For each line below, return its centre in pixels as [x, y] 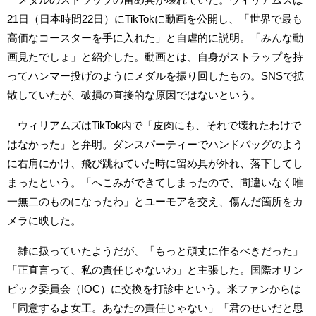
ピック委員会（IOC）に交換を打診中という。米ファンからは [154, 288]
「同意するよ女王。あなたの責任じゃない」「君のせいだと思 [155, 308]
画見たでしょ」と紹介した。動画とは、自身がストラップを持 [155, 56]
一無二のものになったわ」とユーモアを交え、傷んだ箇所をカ [155, 201]
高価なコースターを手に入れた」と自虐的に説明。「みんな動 [155, 37]
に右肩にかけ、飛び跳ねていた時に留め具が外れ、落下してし [155, 163]
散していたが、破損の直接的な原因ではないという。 [134, 95]
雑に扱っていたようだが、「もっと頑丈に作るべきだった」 [155, 250]
